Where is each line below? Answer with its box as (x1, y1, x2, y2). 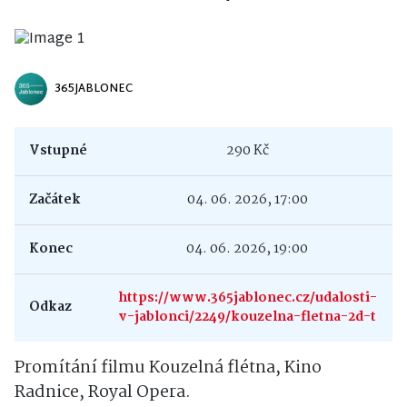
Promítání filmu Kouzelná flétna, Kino (15, 354, 322, 382)
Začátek (29, 189, 81, 212)
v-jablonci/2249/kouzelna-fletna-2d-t (118, 306, 376, 329)
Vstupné (29, 140, 87, 163)
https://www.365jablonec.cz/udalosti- (117, 287, 377, 310)
